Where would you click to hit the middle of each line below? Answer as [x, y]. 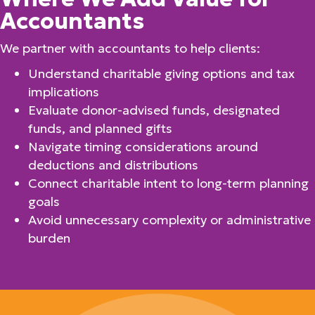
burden [49, 238]
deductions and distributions [113, 165]
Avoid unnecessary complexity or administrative [169, 220]
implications [64, 92]
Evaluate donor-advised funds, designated [154, 110]
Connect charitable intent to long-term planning [168, 183]
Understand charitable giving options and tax [161, 73]
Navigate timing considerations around [143, 147]
